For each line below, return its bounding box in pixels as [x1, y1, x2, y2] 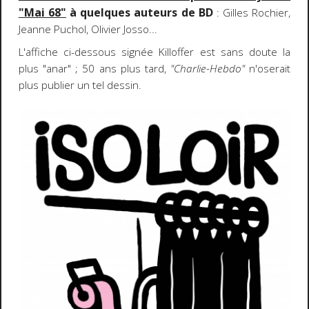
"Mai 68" [18, 5, 66, 21]
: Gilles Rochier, [212, 6, 291, 21]
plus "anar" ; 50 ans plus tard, [18, 61, 171, 76]
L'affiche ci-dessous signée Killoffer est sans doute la [18, 44, 291, 59]
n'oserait [245, 61, 291, 76]
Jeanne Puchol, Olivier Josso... [18, 22, 157, 37]
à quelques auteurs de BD [66, 5, 213, 21]
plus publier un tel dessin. [18, 77, 141, 92]
